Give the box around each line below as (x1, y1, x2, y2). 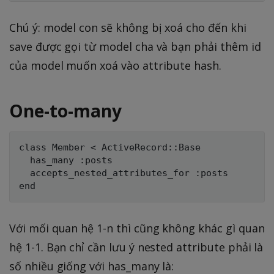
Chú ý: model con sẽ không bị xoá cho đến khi (9, 20, 246, 35)
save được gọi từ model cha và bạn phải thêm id (9, 39, 261, 54)
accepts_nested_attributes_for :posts (19, 167, 228, 179)
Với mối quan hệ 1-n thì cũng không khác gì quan (9, 220, 265, 235)
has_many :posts (19, 154, 113, 166)
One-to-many (9, 99, 122, 123)
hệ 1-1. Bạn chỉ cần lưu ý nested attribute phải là (9, 239, 264, 254)
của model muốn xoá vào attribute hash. (9, 57, 221, 73)
